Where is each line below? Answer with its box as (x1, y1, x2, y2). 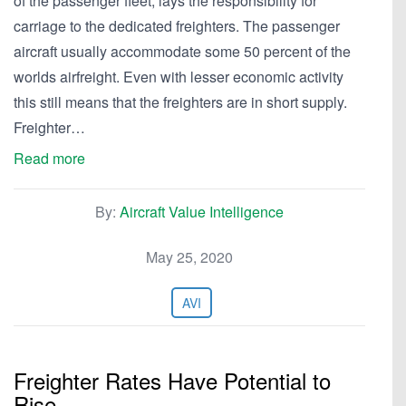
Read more (14, 148, 85, 169)
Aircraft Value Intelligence (120, 201, 284, 222)
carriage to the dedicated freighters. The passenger (14, 15, 340, 36)
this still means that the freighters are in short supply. (14, 92, 347, 112)
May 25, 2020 (146, 246, 233, 267)
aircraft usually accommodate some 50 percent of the (14, 41, 351, 62)
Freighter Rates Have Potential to (14, 364, 331, 396)
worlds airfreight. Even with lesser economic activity (14, 66, 343, 87)
